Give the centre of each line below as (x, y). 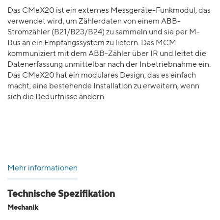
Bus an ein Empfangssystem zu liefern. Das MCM (92, 43)
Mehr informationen (42, 168)
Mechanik (23, 208)
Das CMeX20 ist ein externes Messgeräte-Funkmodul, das (109, 11)
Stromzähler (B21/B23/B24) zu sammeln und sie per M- (104, 32)
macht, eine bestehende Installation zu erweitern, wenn (103, 86)
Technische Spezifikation (61, 194)
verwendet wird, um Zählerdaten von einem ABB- (94, 22)
